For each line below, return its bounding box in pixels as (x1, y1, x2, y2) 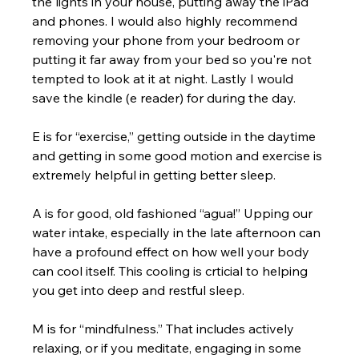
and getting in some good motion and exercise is (32, 147, 326, 163)
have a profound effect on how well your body (32, 243, 313, 260)
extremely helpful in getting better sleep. (32, 166, 280, 183)
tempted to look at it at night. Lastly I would (32, 70, 297, 87)
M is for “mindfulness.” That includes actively (32, 320, 298, 337)
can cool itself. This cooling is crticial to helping (32, 262, 312, 279)
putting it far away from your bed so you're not (32, 50, 316, 67)
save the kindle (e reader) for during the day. (32, 89, 296, 106)
